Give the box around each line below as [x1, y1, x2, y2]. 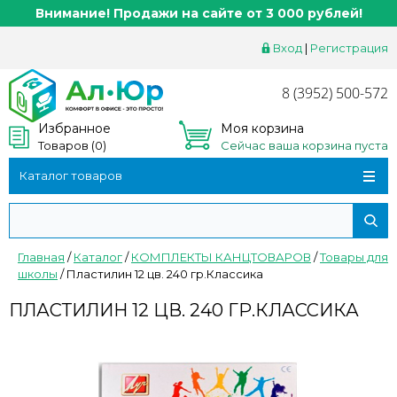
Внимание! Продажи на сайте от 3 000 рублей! [35, 5, 362, 21]
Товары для [320, 250, 388, 264]
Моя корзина [220, 120, 304, 136]
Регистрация [310, 41, 388, 55]
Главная [18, 250, 65, 264]
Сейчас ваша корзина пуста [220, 137, 388, 152]
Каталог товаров [19, 168, 122, 183]
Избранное [38, 120, 111, 136]
